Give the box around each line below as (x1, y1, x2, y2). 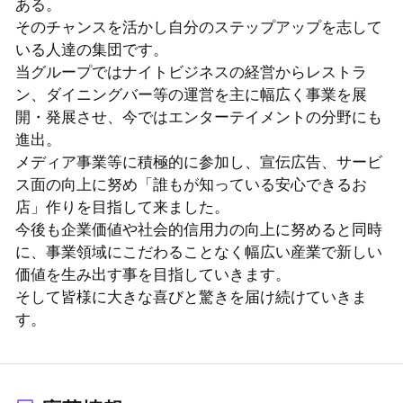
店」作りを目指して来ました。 (14, 199, 229, 217)
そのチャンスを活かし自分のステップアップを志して (14, 19, 382, 37)
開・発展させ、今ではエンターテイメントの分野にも (14, 109, 382, 127)
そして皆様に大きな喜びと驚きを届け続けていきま (14, 289, 367, 307)
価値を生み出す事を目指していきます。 (14, 266, 291, 284)
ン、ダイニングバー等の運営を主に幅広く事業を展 (14, 86, 367, 104)
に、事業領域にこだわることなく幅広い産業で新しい (14, 244, 382, 262)
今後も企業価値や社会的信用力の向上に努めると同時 (14, 221, 382, 239)
